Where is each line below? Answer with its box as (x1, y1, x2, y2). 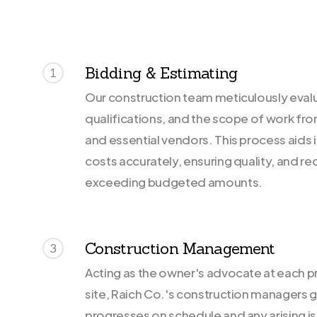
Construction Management (85, 238, 275, 259)
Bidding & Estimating (85, 62, 238, 83)
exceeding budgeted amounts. (85, 173, 263, 190)
